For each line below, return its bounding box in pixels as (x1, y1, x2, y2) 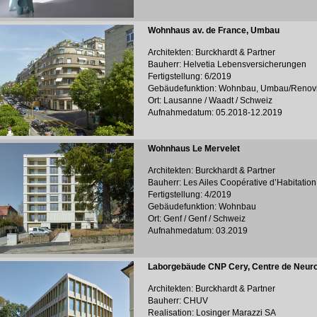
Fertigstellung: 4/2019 (148, 190, 231, 200)
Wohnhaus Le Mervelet (148, 144, 240, 154)
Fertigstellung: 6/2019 (148, 71, 231, 81)
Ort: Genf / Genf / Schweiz (148, 214, 246, 224)
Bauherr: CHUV (148, 296, 208, 306)
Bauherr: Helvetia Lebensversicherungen (148, 59, 306, 69)
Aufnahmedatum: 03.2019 (148, 226, 248, 236)
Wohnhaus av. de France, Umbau (148, 25, 279, 35)
